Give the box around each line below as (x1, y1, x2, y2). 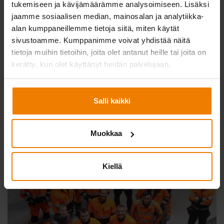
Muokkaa (90, 129, 122, 137)
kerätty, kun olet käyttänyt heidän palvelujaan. (11, 60, 171, 68)
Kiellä (102, 161, 122, 170)
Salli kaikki (93, 96, 130, 105)
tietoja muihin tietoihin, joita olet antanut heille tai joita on (11, 48, 206, 56)
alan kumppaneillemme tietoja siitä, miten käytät (11, 24, 179, 32)
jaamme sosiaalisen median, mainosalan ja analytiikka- (11, 12, 204, 20)
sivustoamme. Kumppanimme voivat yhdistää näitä (11, 36, 190, 44)
